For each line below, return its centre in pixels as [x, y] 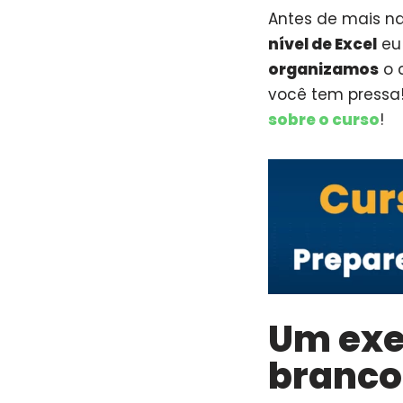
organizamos [323, 70]
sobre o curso [324, 120]
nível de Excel [322, 45]
